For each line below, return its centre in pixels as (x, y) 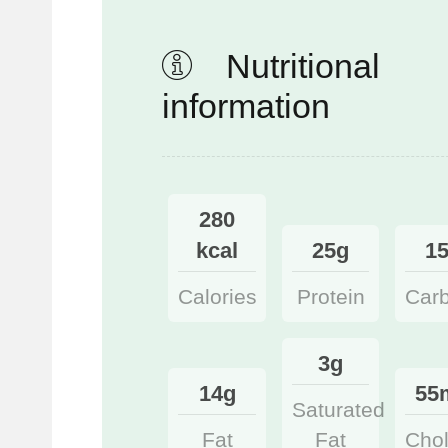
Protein (330, 297)
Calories (218, 297)
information (246, 105)
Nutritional (298, 65)
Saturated (338, 409)
